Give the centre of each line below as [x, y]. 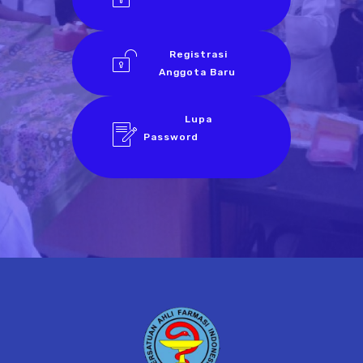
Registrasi [197, 54]
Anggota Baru [197, 72]
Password [197, 137]
